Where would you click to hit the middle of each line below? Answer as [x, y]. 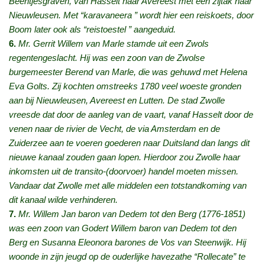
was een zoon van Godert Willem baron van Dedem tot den [123, 228]
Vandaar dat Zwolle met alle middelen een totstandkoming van [128, 186]
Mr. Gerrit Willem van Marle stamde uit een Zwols [112, 44]
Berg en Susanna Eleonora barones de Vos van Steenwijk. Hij [127, 243]
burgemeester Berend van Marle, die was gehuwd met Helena [128, 72]
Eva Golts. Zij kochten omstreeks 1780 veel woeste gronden [125, 86]
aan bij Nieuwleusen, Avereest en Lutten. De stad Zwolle [117, 101]
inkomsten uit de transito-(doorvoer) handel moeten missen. [124, 172]
